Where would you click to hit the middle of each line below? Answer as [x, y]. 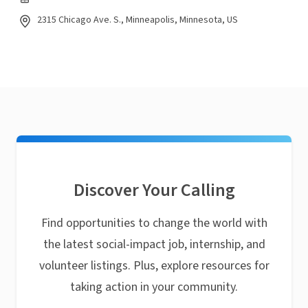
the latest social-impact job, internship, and [154, 244]
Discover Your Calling [154, 190]
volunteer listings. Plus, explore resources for [154, 266]
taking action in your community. [154, 287]
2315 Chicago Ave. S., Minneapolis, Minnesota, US [137, 20]
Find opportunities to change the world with [154, 223]
